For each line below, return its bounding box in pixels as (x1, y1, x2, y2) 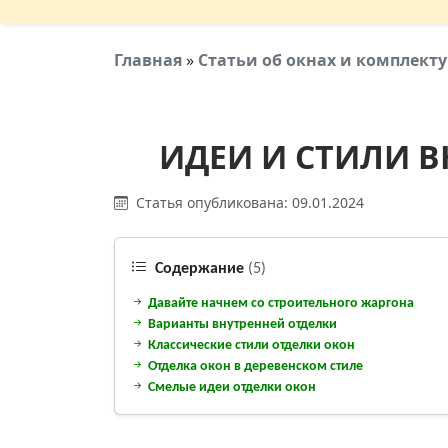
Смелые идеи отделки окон (145, 379, 316, 395)
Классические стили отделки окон (145, 337, 355, 353)
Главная (114, 48, 182, 71)
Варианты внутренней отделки (145, 316, 337, 332)
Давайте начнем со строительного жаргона (145, 295, 414, 311)
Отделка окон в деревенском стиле (145, 358, 363, 374)
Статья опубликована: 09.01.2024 (132, 192, 364, 212)
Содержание (151, 261, 248, 278)
